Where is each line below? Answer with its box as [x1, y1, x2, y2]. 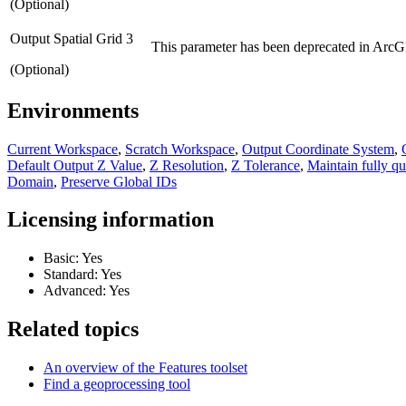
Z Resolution [150, 157, 224, 173]
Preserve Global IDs [61, 173, 177, 189]
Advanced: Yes [43, 283, 130, 299]
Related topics [7, 317, 139, 342]
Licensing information [7, 208, 214, 232]
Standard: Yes [43, 266, 121, 283]
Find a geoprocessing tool [43, 376, 190, 392]
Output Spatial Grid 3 [10, 30, 133, 46]
